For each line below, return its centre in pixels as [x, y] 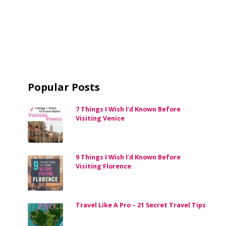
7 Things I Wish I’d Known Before [128, 109]
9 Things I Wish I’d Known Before [128, 157]
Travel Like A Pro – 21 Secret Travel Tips [141, 205]
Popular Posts [64, 87]
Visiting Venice [100, 119]
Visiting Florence [103, 166]
